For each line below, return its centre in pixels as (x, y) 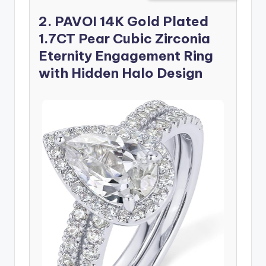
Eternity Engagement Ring (126, 56)
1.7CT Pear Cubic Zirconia (124, 39)
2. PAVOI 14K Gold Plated (123, 22)
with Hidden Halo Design (121, 73)
